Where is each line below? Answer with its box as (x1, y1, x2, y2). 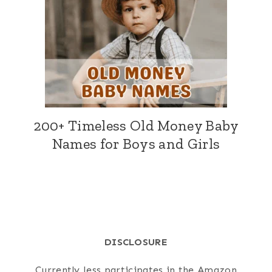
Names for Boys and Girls (52, 135, 220, 153)
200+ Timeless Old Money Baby (33, 117, 239, 135)
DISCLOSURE (104, 236, 168, 248)
